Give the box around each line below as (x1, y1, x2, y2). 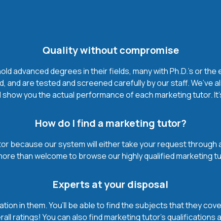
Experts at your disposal (53, 177, 168, 191)
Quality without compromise (42, 43, 179, 57)
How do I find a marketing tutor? (35, 116, 186, 130)
